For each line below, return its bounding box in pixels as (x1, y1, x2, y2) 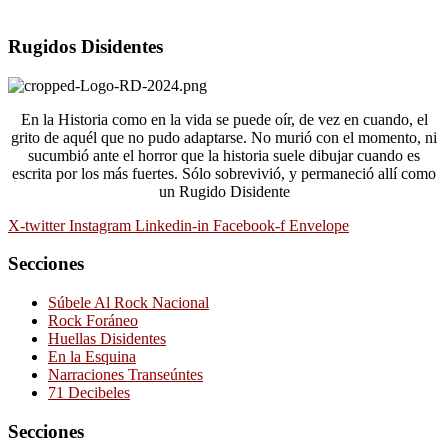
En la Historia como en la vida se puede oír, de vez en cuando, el (20, 110, 428, 128)
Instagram (69, 216, 131, 234)
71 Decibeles (48, 383, 130, 401)
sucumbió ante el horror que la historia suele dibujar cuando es (28, 146, 420, 164)
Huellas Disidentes (48, 329, 166, 347)
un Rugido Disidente (158, 182, 290, 200)
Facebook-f (213, 216, 285, 234)
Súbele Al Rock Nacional (48, 293, 209, 311)
